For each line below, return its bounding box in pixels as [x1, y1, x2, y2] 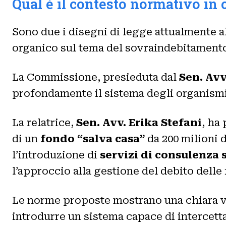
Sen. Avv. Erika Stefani [76, 117, 202, 129]
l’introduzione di [12, 149, 100, 161]
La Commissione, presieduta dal [12, 71, 179, 83]
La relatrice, [12, 117, 76, 129]
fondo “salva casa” [40, 133, 145, 145]
